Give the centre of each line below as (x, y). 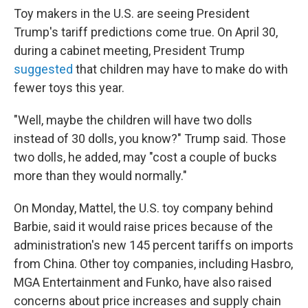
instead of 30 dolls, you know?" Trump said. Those (150, 139)
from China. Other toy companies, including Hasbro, (153, 264)
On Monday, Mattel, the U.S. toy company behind (143, 208)
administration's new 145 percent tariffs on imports (154, 245)
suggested (45, 69)
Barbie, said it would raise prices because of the (143, 227)
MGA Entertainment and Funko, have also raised (143, 282)
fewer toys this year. (69, 88)
